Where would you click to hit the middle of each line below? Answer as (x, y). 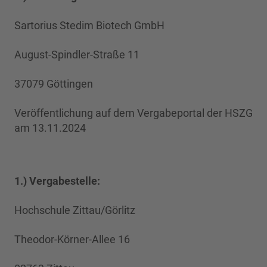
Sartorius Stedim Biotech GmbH (89, 25)
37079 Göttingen (54, 84)
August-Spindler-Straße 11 (77, 55)
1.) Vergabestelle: (57, 181)
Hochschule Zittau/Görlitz (75, 210)
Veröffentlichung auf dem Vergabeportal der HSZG (133, 113)
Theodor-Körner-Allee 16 (72, 239)
